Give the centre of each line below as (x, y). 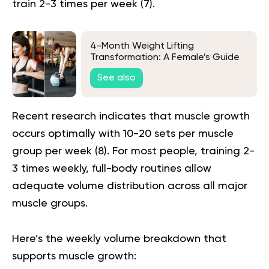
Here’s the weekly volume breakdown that (119, 239)
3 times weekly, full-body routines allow (112, 169)
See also (116, 78)
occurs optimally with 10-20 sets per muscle (123, 134)
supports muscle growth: (74, 257)
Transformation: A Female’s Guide (165, 57)
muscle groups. (50, 204)
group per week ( (55, 152)
